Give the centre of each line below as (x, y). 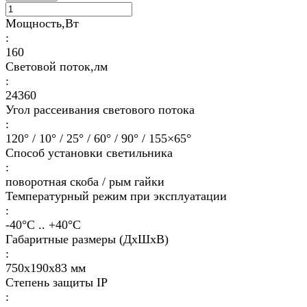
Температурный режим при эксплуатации (116, 196)
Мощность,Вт (42, 24)
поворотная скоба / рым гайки (85, 182)
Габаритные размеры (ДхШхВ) (87, 240)
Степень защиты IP (57, 283)
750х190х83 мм (46, 268)
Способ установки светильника (89, 153)
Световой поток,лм (57, 67)
